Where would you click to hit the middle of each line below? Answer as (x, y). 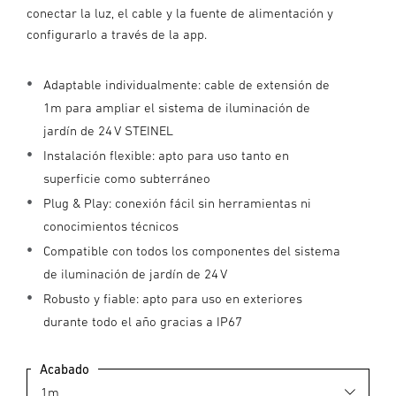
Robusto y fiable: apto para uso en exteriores (173, 298)
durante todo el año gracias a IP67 (143, 321)
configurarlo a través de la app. (117, 34)
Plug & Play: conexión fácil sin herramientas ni (177, 203)
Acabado (65, 369)
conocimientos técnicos (111, 226)
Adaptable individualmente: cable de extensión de (187, 84)
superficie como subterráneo (127, 178)
